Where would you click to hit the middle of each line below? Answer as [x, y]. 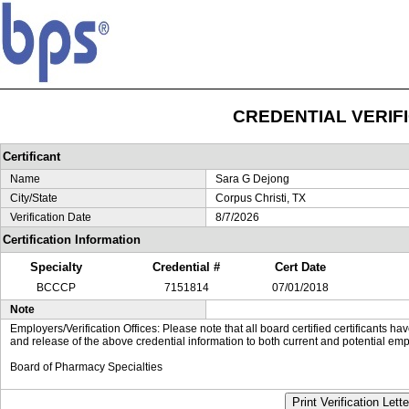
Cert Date [300, 267]
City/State [34, 198]
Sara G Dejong [252, 179]
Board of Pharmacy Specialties [86, 367]
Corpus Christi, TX [261, 198]
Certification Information [72, 240]
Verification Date [51, 217]
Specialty [56, 267]
